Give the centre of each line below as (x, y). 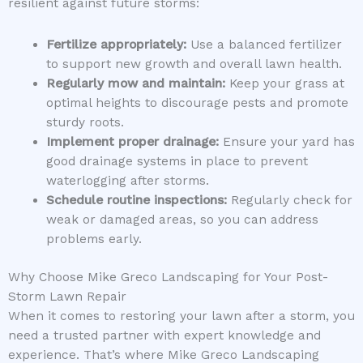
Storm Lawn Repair (67, 297)
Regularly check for (289, 201)
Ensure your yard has (286, 142)
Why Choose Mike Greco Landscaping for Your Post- (168, 278)
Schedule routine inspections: (136, 201)
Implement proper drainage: (132, 142)
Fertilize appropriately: (116, 45)
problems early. (94, 239)
